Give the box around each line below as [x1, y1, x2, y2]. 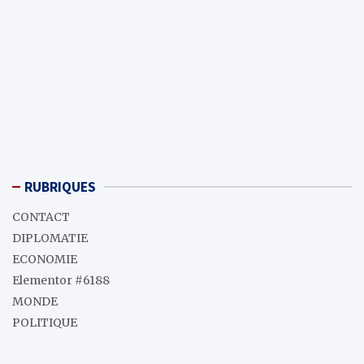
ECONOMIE [12, 251, 77, 266]
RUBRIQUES [24, 177, 96, 196]
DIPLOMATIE [12, 230, 88, 245]
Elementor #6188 [12, 272, 110, 288]
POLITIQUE [12, 314, 77, 330]
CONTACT [12, 209, 70, 224]
